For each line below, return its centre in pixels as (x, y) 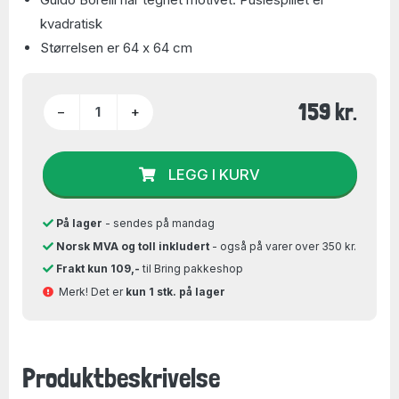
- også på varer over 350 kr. (282, 246)
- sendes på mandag (158, 223)
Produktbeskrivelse (121, 378)
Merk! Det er (89, 291)
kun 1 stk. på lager (175, 291)
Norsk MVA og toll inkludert (132, 246)
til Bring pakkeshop (191, 269)
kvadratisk (71, 24)
